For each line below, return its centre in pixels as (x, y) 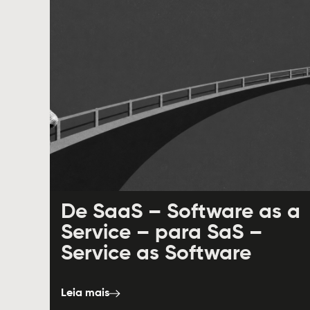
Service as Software (156, 254)
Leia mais (85, 294)
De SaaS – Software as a (181, 213)
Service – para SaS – (162, 234)
